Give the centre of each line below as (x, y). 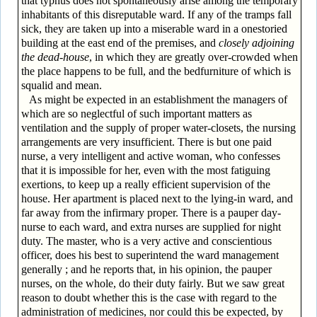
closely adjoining (256, 42)
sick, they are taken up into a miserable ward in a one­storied (154, 28)
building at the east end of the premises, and (120, 42)
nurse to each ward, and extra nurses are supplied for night (151, 226)
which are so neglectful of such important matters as (136, 113)
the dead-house (55, 57)
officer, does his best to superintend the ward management (150, 255)
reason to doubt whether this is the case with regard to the (149, 297)
